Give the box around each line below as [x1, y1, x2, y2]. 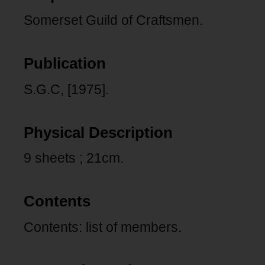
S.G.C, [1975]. [24, 81, 109, 97]
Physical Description [24, 124, 173, 141]
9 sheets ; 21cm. [24, 150, 124, 166]
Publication [24, 55, 106, 72]
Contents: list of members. [24, 219, 182, 235]
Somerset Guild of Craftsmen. [24, 12, 203, 28]
